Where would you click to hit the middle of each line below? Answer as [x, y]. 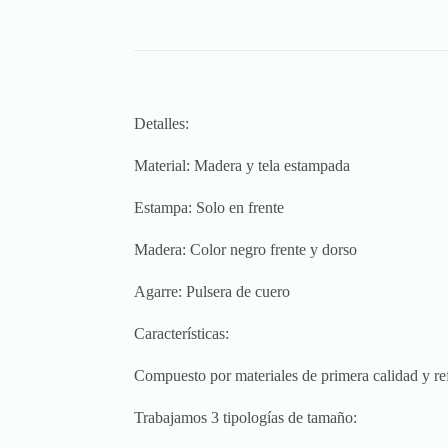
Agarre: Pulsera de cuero [212, 292]
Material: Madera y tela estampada [242, 166]
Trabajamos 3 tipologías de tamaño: [246, 418]
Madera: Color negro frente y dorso [246, 250]
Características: [182, 334]
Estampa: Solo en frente [209, 208]
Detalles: [162, 124]
